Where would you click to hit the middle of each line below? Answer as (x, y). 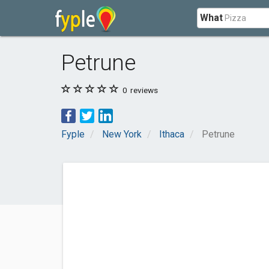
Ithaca (172, 134)
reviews (143, 90)
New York (122, 134)
